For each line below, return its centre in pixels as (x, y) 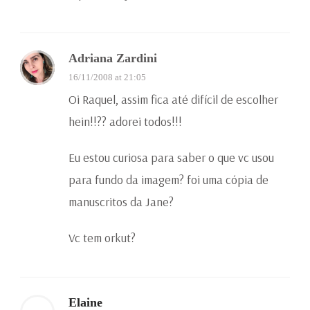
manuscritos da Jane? (121, 201)
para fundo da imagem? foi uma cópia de (168, 179)
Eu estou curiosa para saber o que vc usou (171, 157)
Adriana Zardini (113, 58)
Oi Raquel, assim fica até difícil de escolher (173, 99)
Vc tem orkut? (102, 237)
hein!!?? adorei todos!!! (125, 121)
